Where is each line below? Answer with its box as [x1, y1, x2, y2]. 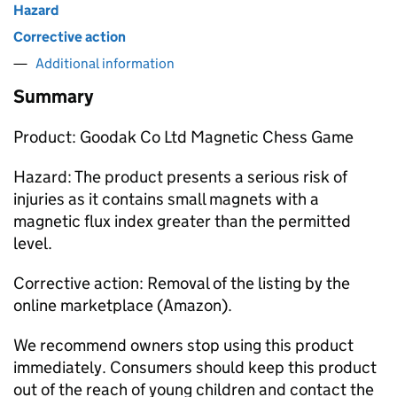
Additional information [35, 55, 175, 72]
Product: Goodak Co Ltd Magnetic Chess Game [13, 127, 354, 147]
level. [13, 233, 52, 253]
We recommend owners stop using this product [13, 335, 354, 355]
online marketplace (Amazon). [13, 295, 232, 315]
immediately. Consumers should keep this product [13, 357, 377, 378]
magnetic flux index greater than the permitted [13, 211, 351, 231]
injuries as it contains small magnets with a [13, 189, 319, 209]
